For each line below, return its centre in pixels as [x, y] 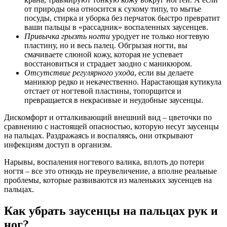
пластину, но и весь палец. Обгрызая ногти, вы [106, 45]
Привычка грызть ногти [67, 36]
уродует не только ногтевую [160, 36]
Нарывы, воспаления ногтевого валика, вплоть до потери [104, 162]
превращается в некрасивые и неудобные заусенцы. [114, 100]
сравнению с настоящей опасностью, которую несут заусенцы [111, 126]
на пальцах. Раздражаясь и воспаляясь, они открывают [99, 135]
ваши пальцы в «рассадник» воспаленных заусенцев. [116, 27]
